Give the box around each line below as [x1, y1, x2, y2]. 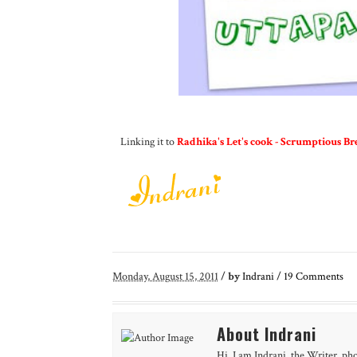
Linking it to [120, 134, 177, 149]
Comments [292, 269, 343, 284]
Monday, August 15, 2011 [112, 269, 218, 284]
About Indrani [216, 321, 316, 346]
